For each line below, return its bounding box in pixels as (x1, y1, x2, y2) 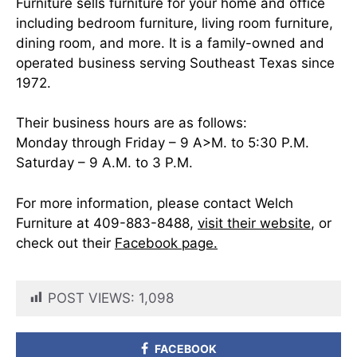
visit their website (198, 214, 311, 231)
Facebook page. (115, 234, 218, 251)
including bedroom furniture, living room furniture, (16, 14, 333, 31)
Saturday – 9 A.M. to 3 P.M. (16, 155, 193, 171)
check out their (16, 234, 115, 251)
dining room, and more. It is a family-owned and (16, 34, 324, 51)
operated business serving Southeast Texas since (16, 54, 335, 71)
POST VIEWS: (48, 289, 135, 306)
